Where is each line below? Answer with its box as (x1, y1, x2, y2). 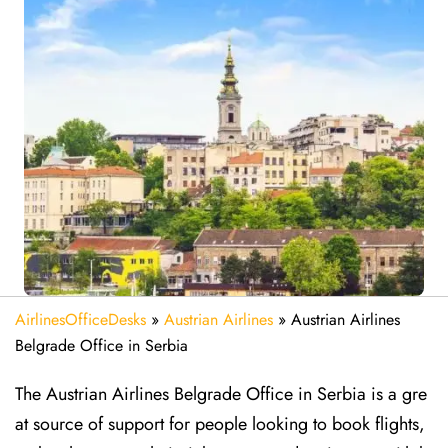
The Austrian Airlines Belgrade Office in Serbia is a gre (15, 381, 427, 407)
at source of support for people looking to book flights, (15, 411, 425, 437)
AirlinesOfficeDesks (15, 308, 146, 331)
